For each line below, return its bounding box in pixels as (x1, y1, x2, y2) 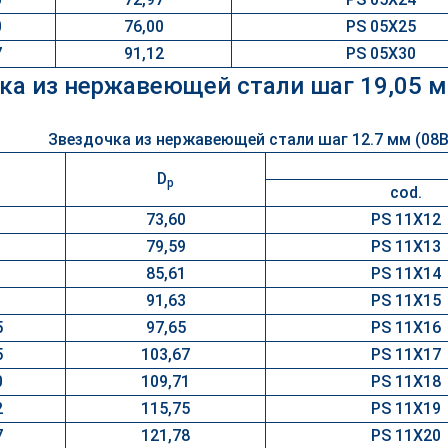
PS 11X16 (371, 318, 441, 337)
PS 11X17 (371, 345, 441, 364)
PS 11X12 (371, 210, 441, 229)
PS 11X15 (371, 291, 441, 310)
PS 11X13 (371, 237, 441, 256)
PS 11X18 (371, 372, 441, 391)
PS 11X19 (371, 399, 441, 418)
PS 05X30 (346, 44, 416, 63)
